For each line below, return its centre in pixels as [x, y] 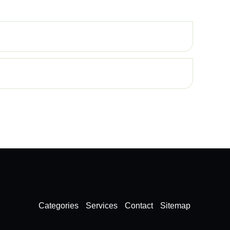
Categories [58, 205]
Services [101, 205]
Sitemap [175, 205]
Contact [139, 205]
